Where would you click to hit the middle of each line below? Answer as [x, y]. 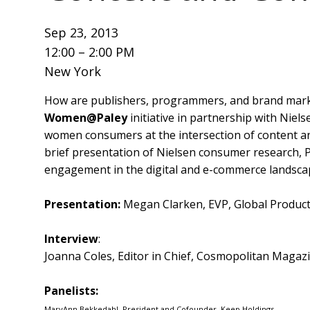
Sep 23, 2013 [81, 32]
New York [73, 71]
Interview [71, 238]
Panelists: [71, 290]
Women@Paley [86, 117]
